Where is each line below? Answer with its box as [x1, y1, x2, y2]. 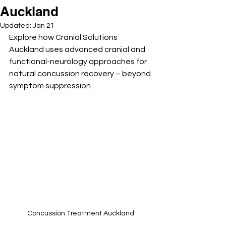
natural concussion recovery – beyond [9, 70, 152, 78]
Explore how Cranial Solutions [9, 33, 119, 41]
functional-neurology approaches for [9, 58, 148, 66]
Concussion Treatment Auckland [27, 210, 134, 217]
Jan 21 [33, 22, 54, 29]
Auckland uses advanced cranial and [9, 45, 147, 53]
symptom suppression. [9, 82, 92, 90]
